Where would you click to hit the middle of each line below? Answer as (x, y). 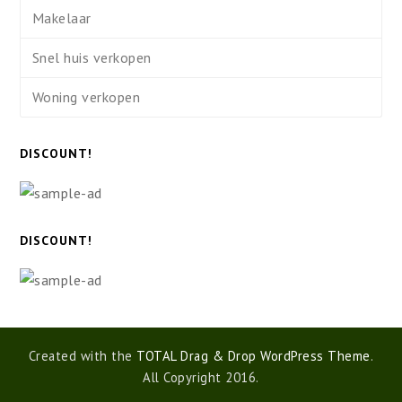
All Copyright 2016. (201, 377)
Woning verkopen (86, 97)
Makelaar (61, 17)
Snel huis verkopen (92, 58)
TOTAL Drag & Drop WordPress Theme (253, 355)
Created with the (83, 355)
